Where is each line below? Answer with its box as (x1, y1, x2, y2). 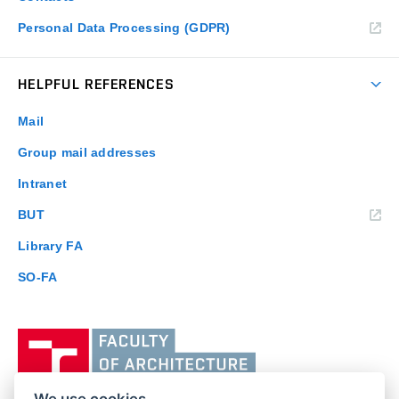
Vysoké (255, 327, 300, 342)
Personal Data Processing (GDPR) (18, 20, 231, 36)
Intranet (18, 176, 68, 191)
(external (43, 207, 100, 222)
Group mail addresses (18, 145, 157, 160)
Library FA (18, 239, 83, 254)
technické (255, 371, 317, 387)
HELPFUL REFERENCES (18, 76, 175, 94)
